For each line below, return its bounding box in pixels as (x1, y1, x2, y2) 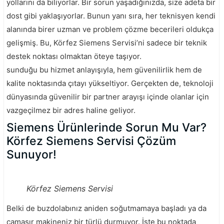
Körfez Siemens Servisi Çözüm (6, 133, 176, 148)
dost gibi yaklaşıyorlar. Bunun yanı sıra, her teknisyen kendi (6, 10, 215, 20)
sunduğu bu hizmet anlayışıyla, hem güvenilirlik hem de (6, 64, 202, 74)
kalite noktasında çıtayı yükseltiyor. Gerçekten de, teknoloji (6, 78, 213, 88)
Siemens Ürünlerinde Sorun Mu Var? (6, 120, 206, 134)
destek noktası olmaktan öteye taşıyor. (6, 51, 141, 61)
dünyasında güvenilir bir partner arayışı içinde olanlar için (6, 91, 209, 101)
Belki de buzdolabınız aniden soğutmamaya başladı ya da (6, 203, 206, 213)
